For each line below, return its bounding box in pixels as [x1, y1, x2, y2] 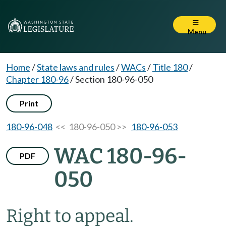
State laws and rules [37, 62, 115, 73]
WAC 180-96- [54, 143, 187, 169]
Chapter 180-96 [6, 74, 69, 85]
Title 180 [152, 62, 188, 73]
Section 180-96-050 [75, 74, 153, 85]
